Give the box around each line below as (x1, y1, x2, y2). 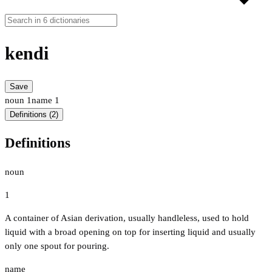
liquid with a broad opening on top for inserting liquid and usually (5, 226, 256, 237)
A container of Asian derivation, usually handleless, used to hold (5, 212, 249, 223)
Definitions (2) (10, 110, 58, 120)
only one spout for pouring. (5, 240, 109, 251)
